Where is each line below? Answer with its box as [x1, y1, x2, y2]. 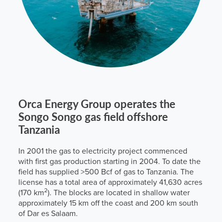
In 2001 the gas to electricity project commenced [18, 145, 187, 157]
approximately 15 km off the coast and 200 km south [18, 197, 198, 209]
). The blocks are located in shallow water [48, 187, 190, 198]
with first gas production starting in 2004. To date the [18, 156, 201, 167]
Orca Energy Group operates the [18, 96, 175, 111]
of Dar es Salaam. [18, 208, 78, 219]
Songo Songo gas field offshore [18, 109, 168, 124]
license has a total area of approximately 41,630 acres [18, 176, 202, 188]
